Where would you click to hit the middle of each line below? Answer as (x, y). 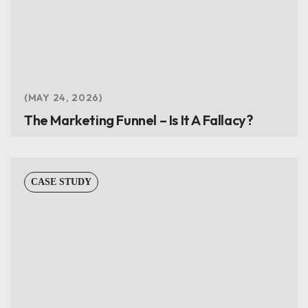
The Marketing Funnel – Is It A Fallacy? (139, 120)
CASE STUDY (61, 182)
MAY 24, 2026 (64, 98)
